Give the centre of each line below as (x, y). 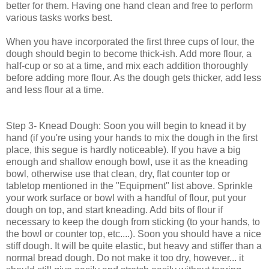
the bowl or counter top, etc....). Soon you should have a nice (134, 234)
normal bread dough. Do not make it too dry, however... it (125, 258)
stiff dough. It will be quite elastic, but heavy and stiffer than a (134, 246)
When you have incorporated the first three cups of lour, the (130, 41)
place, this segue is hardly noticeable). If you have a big (123, 150)
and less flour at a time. (55, 89)
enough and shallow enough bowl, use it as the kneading (127, 162)
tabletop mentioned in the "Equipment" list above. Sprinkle (129, 186)
